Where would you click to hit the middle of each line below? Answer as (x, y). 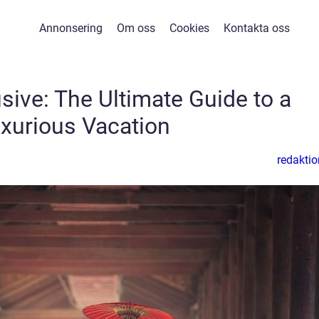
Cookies (189, 28)
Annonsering (70, 28)
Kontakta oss (256, 28)
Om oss (136, 28)
